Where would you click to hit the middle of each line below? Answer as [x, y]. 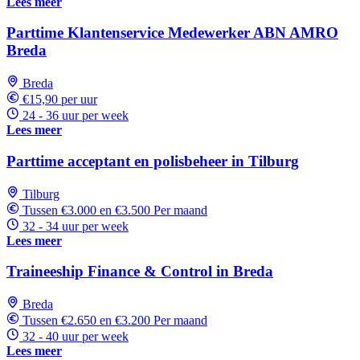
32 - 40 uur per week [76, 336]
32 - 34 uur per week [76, 226]
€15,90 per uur [60, 100]
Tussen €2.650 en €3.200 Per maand [115, 320]
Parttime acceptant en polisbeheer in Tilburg [153, 161]
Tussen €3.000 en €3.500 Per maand [115, 210]
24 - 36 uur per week [76, 116]
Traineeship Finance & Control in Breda [140, 272]
